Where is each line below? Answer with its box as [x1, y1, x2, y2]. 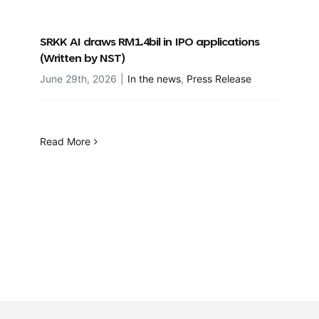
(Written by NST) [40, 53, 125, 66]
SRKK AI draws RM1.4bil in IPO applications [40, 37, 259, 49]
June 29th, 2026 [40, 73, 117, 85]
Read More [40, 135, 90, 148]
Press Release [187, 73, 251, 85]
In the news [127, 73, 181, 85]
